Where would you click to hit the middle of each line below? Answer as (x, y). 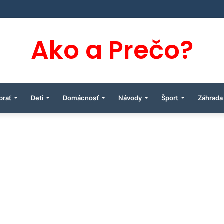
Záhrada (210, 98)
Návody (130, 98)
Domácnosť (81, 98)
